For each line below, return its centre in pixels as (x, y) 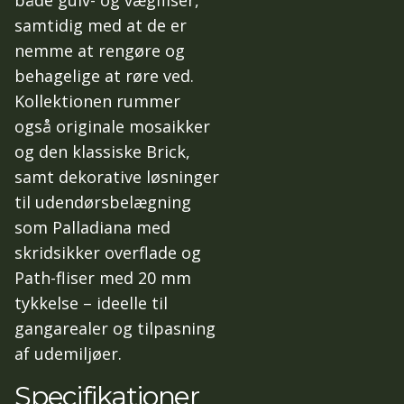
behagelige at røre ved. (104, 75)
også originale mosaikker (112, 126)
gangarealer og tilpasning (115, 328)
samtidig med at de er (101, 25)
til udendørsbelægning (103, 202)
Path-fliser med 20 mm (103, 277)
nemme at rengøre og (100, 50)
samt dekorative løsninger (117, 176)
